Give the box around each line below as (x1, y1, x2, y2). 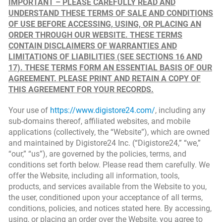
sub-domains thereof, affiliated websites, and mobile (8, 116, 190, 126)
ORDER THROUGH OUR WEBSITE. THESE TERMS (8, 30, 182, 40)
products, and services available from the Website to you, (8, 182, 207, 191)
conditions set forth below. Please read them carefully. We (8, 160, 210, 169)
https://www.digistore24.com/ (50, 106, 155, 115)
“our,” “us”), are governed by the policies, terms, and (8, 149, 186, 159)
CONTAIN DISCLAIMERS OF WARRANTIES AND (8, 41, 177, 51)
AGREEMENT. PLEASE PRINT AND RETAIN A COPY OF (8, 74, 201, 83)
